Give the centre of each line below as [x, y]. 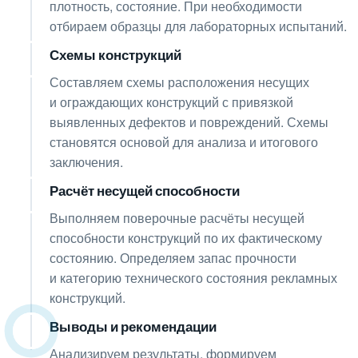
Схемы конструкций [115, 56]
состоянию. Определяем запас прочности [173, 258]
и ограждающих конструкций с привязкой [171, 102]
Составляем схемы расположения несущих [179, 82]
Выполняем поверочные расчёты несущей [177, 218]
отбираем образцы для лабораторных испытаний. [198, 26]
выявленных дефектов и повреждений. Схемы [189, 122]
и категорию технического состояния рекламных [193, 278]
